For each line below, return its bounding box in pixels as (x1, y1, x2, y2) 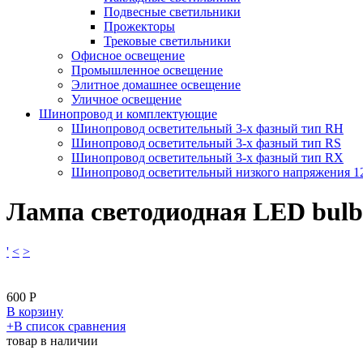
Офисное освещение (71, 48, 185, 62)
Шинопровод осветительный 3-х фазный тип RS (71, 135, 341, 150)
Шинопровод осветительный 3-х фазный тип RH (71, 121, 344, 135)
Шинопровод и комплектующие (39, 106, 217, 121)
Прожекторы (104, 19, 175, 33)
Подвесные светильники (104, 4, 241, 19)
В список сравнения (14, 318, 126, 333)
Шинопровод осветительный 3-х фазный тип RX (71, 150, 344, 164)
